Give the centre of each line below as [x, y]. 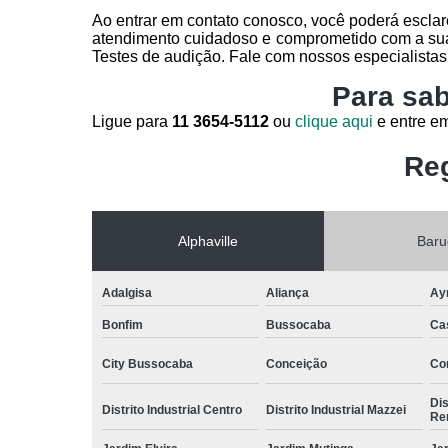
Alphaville [208, 240]
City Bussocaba [147, 363]
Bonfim [122, 324]
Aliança [287, 292]
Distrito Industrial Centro [172, 409]
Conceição [296, 363]
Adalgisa [127, 292]
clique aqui [334, 121]
